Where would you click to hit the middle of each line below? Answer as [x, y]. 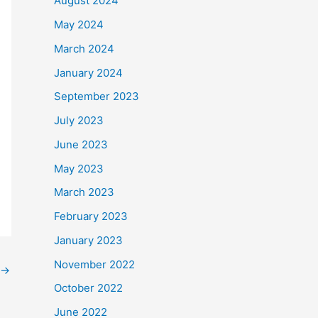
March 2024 [84, 48]
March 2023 [84, 192]
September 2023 [97, 97]
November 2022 [94, 264]
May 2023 [79, 168]
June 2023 [81, 144]
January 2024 [88, 72]
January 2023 [88, 240]
